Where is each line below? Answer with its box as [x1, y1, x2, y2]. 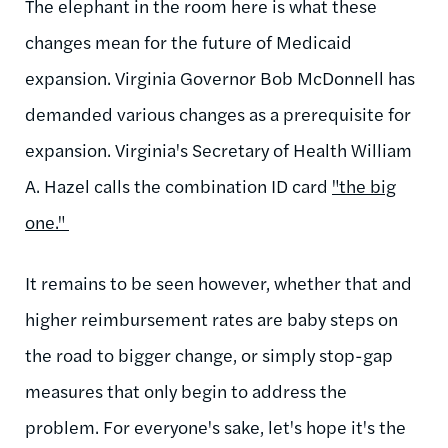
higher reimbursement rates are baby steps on [25, 305, 398, 331]
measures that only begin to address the [25, 377, 347, 403]
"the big [332, 172, 396, 198]
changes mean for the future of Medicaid [25, 28, 352, 54]
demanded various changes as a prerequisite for [25, 100, 411, 126]
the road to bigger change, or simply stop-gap [25, 341, 393, 367]
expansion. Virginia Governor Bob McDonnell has [25, 64, 415, 90]
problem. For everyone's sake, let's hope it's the [25, 413, 406, 439]
